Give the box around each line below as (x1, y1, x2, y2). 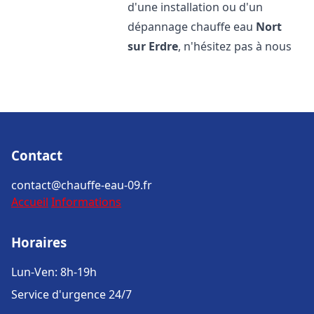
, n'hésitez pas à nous (178, 39, 292, 54)
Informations (51, 194, 121, 210)
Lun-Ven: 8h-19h (11, 264, 97, 280)
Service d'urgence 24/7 (11, 287, 132, 302)
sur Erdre (128, 39, 179, 54)
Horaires (11, 233, 67, 251)
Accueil (11, 194, 48, 210)
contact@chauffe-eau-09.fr (11, 177, 152, 193)
